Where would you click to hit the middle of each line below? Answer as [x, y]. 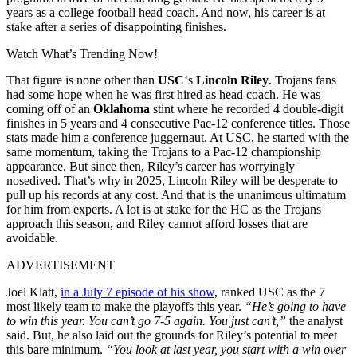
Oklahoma [122, 108]
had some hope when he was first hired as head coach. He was [163, 94]
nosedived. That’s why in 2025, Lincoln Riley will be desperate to [172, 180]
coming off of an [50, 108]
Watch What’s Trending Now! [82, 53]
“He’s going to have [295, 306]
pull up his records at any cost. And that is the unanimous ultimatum [176, 194]
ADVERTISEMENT [61, 265]
